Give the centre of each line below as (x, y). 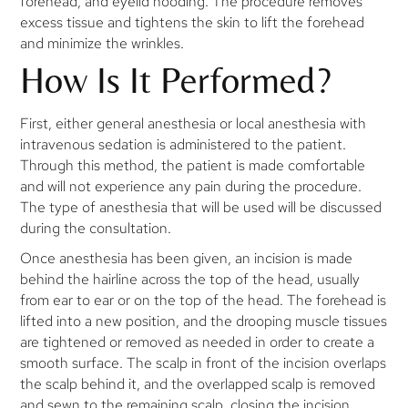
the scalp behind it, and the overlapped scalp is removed (198, 383)
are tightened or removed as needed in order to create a (198, 342)
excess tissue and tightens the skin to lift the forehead (193, 22)
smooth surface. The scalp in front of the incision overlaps (204, 362)
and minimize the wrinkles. (102, 43)
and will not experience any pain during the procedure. (191, 187)
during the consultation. (96, 229)
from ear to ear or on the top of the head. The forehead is (204, 300)
